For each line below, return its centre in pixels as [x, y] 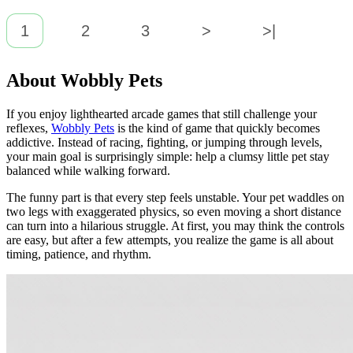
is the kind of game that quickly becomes [217, 128]
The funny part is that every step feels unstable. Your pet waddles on [175, 198]
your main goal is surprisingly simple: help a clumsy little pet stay [168, 157]
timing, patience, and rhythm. [79, 255]
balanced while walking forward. [88, 171]
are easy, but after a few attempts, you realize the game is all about [170, 240]
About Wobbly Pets [84, 81]
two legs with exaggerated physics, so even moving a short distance [174, 212]
